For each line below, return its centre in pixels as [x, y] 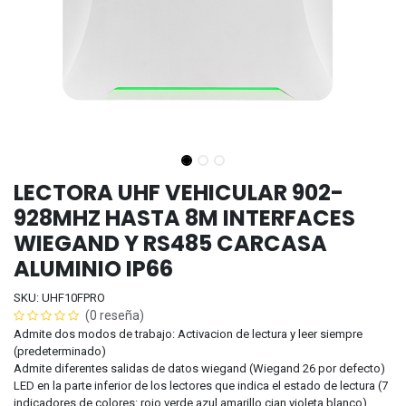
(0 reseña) [115, 315]
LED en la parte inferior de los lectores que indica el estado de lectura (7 [201, 385]
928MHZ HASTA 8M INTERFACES [184, 217]
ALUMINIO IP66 [93, 268]
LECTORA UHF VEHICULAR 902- [179, 192]
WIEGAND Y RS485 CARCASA [170, 243]
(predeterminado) [60, 351]
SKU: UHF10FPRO [59, 297]
